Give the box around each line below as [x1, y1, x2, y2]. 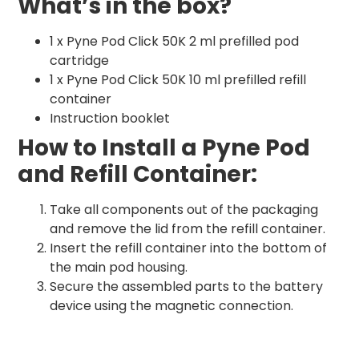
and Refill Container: [18, 159, 257, 191]
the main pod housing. [50, 258, 188, 277]
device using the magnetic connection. [50, 296, 293, 316]
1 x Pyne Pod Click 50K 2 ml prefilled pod [50, 32, 299, 51]
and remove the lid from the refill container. [50, 220, 325, 239]
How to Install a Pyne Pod [18, 132, 310, 164]
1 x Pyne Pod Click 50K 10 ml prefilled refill [50, 71, 306, 90]
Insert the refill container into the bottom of [50, 239, 327, 258]
